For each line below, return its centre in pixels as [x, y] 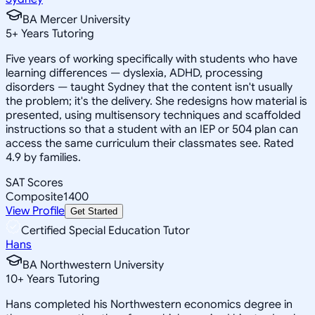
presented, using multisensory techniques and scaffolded [153, 115]
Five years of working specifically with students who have [152, 59]
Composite [34, 197]
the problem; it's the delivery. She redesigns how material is [156, 101]
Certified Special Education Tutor [105, 230]
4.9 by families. [43, 157]
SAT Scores [34, 182]
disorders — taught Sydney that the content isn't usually [149, 87]
